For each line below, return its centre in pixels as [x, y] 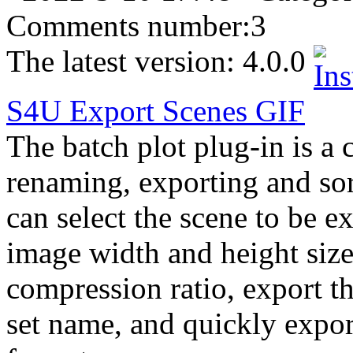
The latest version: [124, 61]
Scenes [201, 110]
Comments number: [128, 25]
